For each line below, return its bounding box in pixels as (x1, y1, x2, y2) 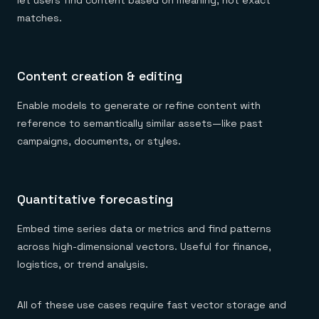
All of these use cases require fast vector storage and (17, 298, 286, 311)
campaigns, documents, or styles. (17, 135, 181, 147)
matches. (17, 11, 62, 24)
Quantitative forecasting (17, 191, 173, 207)
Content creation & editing (17, 68, 182, 84)
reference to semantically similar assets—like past (17, 117, 263, 130)
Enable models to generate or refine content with (17, 99, 261, 112)
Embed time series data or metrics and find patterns (17, 222, 271, 235)
